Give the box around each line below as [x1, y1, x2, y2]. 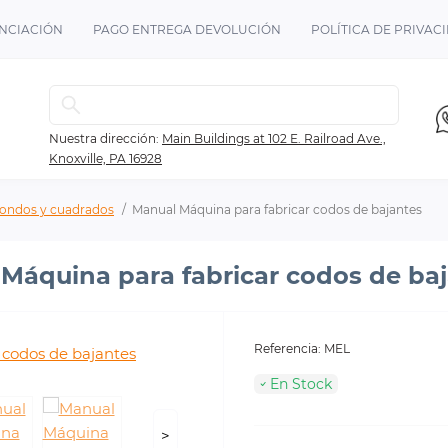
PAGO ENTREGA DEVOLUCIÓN [93, 22, 281, 37]
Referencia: [254, 341, 321, 356]
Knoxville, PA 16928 [49, 151, 162, 166]
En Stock [270, 375, 332, 393]
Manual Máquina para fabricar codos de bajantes [132, 202, 422, 217]
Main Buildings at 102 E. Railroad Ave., [162, 131, 386, 146]
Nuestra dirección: [49, 131, 159, 146]
